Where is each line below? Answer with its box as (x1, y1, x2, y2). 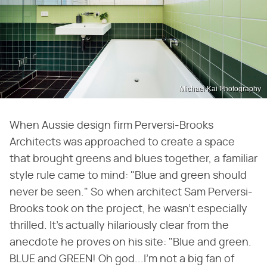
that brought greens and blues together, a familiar (10, 154, 257, 165)
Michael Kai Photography (179, 85, 261, 94)
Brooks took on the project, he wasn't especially (10, 204, 247, 215)
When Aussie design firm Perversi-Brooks (10, 120, 213, 132)
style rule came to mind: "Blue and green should (10, 170, 247, 182)
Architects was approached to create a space (10, 137, 235, 148)
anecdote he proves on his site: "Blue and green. (10, 237, 252, 249)
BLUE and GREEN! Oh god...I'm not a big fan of (10, 254, 234, 265)
